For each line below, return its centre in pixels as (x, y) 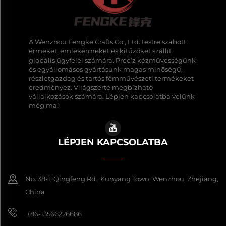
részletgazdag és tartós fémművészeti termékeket (111, 78)
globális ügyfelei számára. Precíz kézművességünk (112, 60)
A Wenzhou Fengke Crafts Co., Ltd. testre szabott (107, 42)
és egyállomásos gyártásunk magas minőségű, (105, 69)
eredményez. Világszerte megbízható (91, 88)
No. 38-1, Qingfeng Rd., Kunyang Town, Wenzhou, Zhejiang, (122, 179)
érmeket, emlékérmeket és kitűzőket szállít (100, 51)
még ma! (43, 106)
